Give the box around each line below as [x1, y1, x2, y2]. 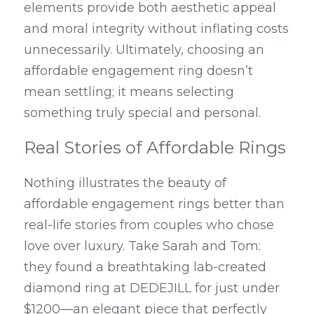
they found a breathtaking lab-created [24, 259, 266, 275]
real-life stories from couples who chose [24, 217, 274, 233]
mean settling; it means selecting [24, 84, 234, 100]
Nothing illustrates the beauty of [24, 175, 226, 191]
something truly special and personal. [24, 105, 261, 121]
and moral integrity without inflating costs [24, 21, 289, 36]
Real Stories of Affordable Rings [24, 137, 286, 158]
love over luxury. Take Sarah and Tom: [24, 238, 261, 254]
